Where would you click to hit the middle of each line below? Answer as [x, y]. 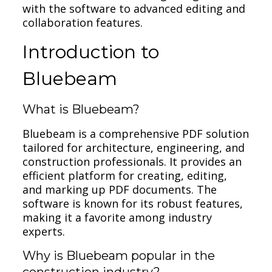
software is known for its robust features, [133, 203]
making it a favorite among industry [117, 217]
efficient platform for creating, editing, [125, 175]
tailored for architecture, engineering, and [134, 147]
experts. [44, 231]
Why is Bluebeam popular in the [119, 255]
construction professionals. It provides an [132, 161]
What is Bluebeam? [81, 109]
